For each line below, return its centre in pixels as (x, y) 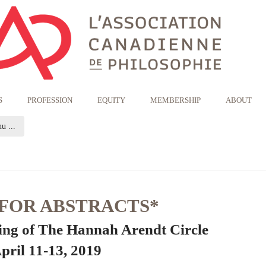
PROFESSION (50, 100)
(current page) (39, 126)
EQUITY (111, 100)
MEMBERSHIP (175, 100)
